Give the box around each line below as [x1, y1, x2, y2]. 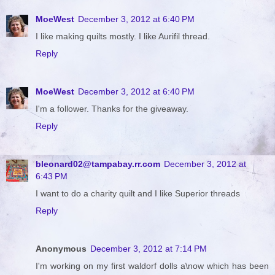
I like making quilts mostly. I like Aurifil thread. [36, 31, 210, 41]
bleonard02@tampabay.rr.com [36, 158, 160, 169]
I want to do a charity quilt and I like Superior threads [36, 188, 240, 198]
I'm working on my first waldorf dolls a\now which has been [36, 260, 269, 271]
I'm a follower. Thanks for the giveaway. [36, 103, 188, 114]
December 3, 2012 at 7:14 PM [90, 243, 207, 254]
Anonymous [36, 243, 87, 254]
